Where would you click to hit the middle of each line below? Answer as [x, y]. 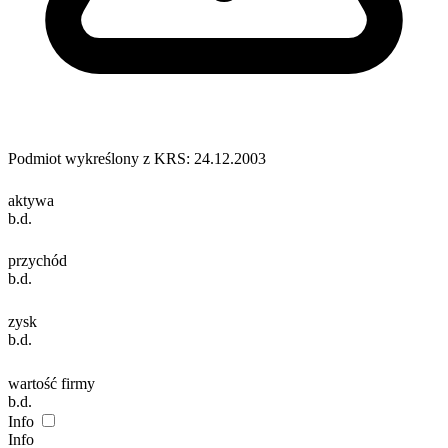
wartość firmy [51, 384]
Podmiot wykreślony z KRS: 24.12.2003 [137, 158]
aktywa [31, 200]
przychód [37, 261]
